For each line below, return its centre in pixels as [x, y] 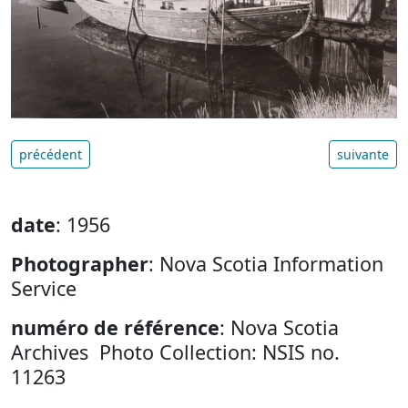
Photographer [80, 263]
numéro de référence [115, 327]
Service [44, 288]
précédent [51, 154]
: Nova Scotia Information [266, 263]
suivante [363, 154]
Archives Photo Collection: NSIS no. [175, 352]
